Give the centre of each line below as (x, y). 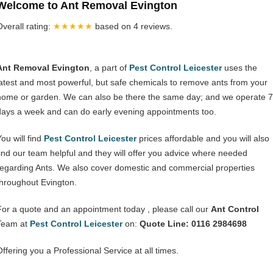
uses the (239, 68)
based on (114, 26)
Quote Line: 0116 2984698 (193, 224)
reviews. (157, 26)
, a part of (109, 68)
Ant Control (235, 209)
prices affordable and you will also (203, 138)
